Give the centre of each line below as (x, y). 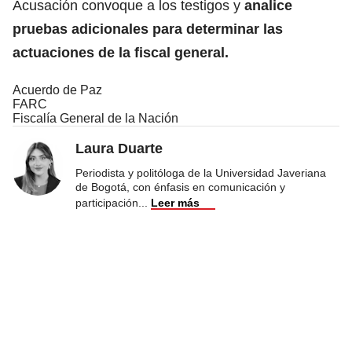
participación (107, 202)
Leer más (175, 202)
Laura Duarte (119, 148)
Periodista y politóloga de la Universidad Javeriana (201, 172)
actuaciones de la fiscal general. (121, 52)
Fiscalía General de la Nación (95, 118)
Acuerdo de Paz (57, 90)
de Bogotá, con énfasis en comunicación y (180, 187)
